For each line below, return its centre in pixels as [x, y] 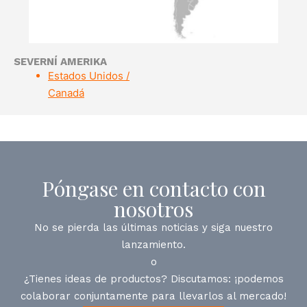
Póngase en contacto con [153, 188]
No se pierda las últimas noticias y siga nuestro [153, 227]
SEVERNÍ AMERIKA [60, 61]
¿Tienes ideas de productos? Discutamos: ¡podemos [153, 279]
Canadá [66, 93]
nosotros [153, 209]
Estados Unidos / [89, 75]
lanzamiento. [153, 244]
